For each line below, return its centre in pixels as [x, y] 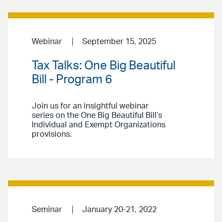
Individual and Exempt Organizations [99, 125]
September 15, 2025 [119, 41]
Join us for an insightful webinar [90, 106]
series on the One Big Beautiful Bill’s [97, 116]
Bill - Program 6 [72, 80]
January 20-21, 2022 [119, 210]
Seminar [47, 210]
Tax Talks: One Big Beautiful [104, 66]
